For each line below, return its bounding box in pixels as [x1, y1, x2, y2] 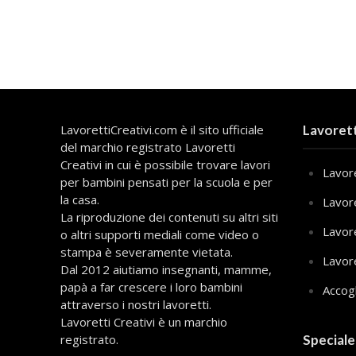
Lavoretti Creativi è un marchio [60, 313, 227, 330]
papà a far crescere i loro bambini [60, 278, 242, 295]
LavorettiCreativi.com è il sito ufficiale [60, 121, 264, 137]
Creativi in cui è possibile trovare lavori [60, 156, 270, 172]
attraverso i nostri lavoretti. [60, 296, 211, 312]
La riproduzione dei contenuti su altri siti [60, 208, 278, 225]
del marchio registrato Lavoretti [60, 138, 235, 155]
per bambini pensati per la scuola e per [60, 173, 273, 190]
